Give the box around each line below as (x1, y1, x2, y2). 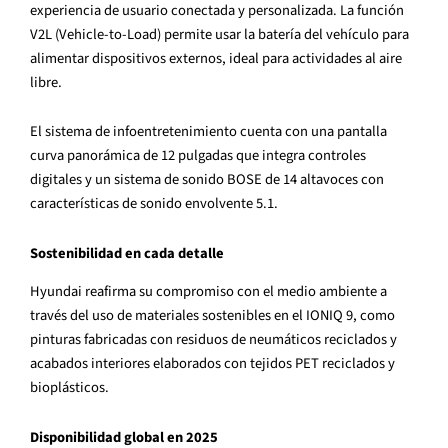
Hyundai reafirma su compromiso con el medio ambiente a (30, 281, 387, 303)
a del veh (294, 23, 348, 45)
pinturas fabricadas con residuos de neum (30, 329, 284, 351)
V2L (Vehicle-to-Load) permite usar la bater (30, 23, 290, 45)
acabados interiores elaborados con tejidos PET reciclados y (30, 353, 395, 375)
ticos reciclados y (291, 329, 397, 351)
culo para (352, 23, 409, 45)
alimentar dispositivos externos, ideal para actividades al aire (30, 47, 402, 69)
